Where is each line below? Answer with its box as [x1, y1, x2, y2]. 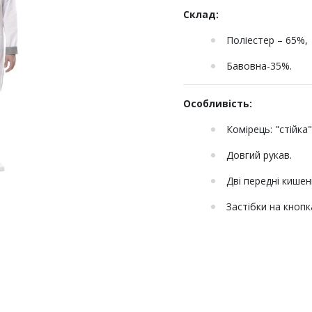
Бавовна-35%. [226, 59, 292, 72]
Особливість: [183, 97, 252, 110]
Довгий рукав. [226, 148, 295, 162]
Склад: [183, 8, 219, 21]
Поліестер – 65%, [226, 33, 308, 47]
